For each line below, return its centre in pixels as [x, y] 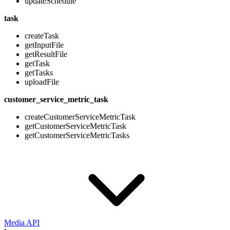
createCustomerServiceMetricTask [80, 117]
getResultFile [46, 54]
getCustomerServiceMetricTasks [77, 136]
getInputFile [44, 45]
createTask [42, 36]
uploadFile [42, 82]
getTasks [39, 73]
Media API [22, 223]
